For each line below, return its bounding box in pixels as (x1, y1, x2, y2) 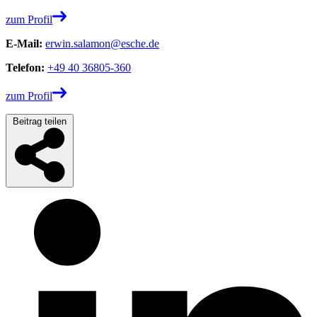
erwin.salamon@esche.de (45, 37, 159, 50)
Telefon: (6, 61, 47, 74)
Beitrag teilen (13, 115, 67, 127)
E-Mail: (6, 37, 45, 50)
